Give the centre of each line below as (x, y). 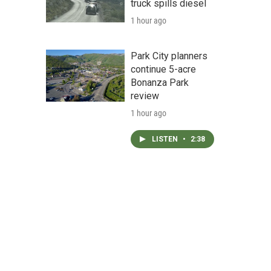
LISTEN (166, 139)
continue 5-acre (163, 69)
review (145, 96)
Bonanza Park (160, 83)
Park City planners (169, 56)
